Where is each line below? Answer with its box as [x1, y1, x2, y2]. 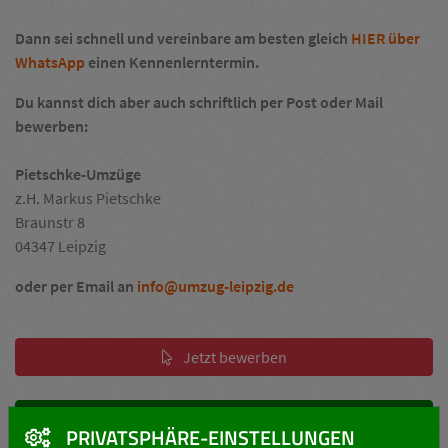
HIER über [351, 28, 420, 48]
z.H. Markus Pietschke [15, 188, 161, 208]
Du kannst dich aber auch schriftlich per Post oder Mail [15, 92, 383, 112]
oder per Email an [15, 276, 137, 296]
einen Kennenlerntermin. [85, 52, 259, 72]
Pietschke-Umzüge [15, 164, 141, 184]
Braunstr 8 [15, 212, 85, 232]
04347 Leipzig [15, 236, 106, 256]
